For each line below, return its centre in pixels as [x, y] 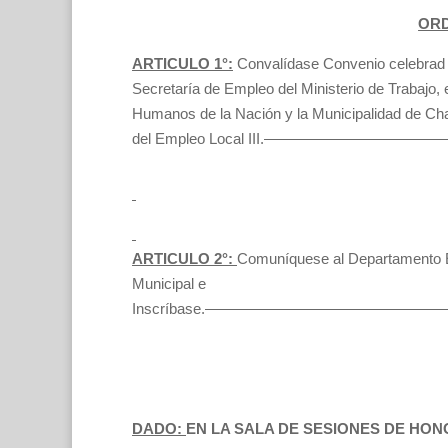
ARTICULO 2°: [184, 258]
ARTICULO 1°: [182, 63]
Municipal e [169, 283]
